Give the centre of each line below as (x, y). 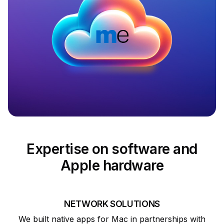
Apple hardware (112, 165)
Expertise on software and (112, 149)
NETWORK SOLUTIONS (112, 203)
